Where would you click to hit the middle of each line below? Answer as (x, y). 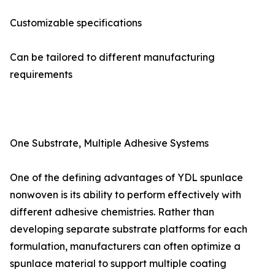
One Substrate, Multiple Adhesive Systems (109, 143)
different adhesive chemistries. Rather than (112, 212)
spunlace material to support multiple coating (118, 263)
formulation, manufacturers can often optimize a (125, 246)
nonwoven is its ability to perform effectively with (126, 195)
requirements (41, 74)
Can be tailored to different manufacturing (112, 57)
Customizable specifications (76, 23)
